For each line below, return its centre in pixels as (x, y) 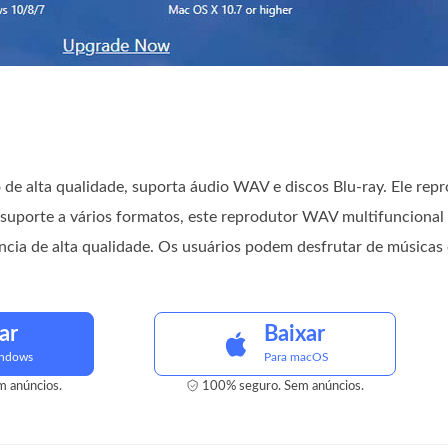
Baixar (294, 334)
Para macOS (296, 357)
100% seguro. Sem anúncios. (282, 386)
